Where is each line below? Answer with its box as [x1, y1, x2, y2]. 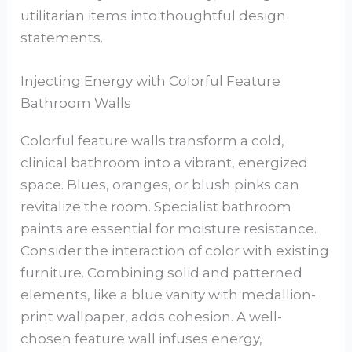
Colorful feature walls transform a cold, [20, 133, 285, 149]
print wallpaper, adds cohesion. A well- [20, 309, 283, 325]
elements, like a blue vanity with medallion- [20, 287, 317, 303]
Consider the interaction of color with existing [20, 243, 330, 259]
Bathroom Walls [20, 95, 132, 112]
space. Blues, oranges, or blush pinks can [20, 177, 300, 193]
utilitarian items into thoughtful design [20, 8, 287, 24]
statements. [20, 30, 104, 46]
